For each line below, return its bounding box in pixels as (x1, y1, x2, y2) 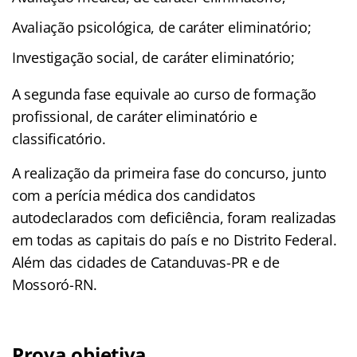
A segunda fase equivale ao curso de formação (12, 84, 317, 104)
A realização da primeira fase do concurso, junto (12, 163, 328, 182)
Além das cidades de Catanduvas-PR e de (12, 252, 280, 272)
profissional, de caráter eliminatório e (12, 106, 257, 126)
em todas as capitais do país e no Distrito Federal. (12, 229, 337, 249)
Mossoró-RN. (12, 274, 98, 294)
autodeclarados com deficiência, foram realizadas (12, 207, 337, 227)
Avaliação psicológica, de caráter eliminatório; (12, 17, 312, 37)
